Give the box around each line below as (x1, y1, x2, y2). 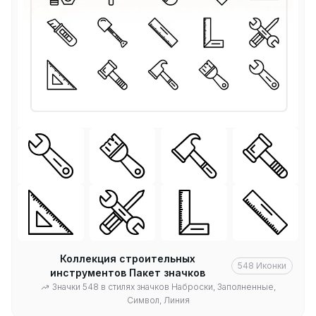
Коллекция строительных (59, 252, 195, 265)
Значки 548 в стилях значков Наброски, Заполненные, (51, 281, 276, 292)
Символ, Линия (126, 294, 190, 305)
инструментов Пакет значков (49, 266, 205, 279)
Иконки (256, 260, 286, 271)
